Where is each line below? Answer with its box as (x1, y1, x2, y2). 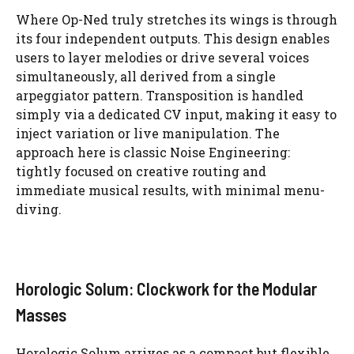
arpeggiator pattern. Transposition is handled (16, 86, 303, 104)
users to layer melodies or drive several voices (16, 48, 309, 66)
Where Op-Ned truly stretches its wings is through (16, 10, 337, 28)
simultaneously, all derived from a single (16, 67, 276, 85)
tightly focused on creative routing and (16, 162, 266, 179)
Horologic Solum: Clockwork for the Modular (16, 277, 317, 299)
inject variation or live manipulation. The (16, 124, 280, 141)
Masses (16, 303, 66, 325)
